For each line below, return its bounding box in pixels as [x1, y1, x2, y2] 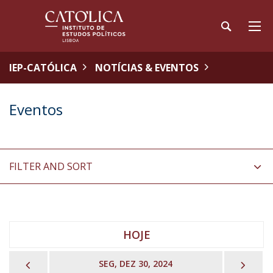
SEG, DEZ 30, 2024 [99, 258, 173, 269]
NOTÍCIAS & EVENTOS [95, 61, 199, 74]
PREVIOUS [33, 256, 87, 271]
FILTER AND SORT [9, 160, 93, 173]
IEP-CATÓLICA [9, 61, 77, 74]
